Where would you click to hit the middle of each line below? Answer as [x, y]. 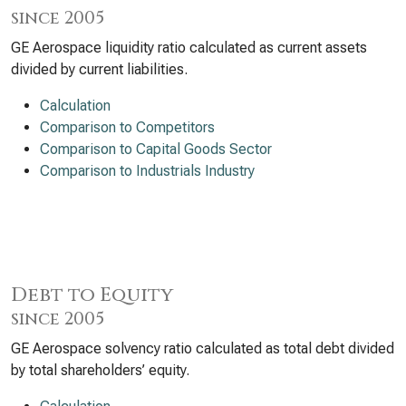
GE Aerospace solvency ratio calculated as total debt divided [203, 348]
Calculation [75, 106]
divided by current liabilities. [99, 69]
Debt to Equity [92, 295]
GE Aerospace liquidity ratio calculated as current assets [189, 48]
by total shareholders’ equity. [100, 370]
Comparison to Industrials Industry [147, 171]
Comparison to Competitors [127, 127]
